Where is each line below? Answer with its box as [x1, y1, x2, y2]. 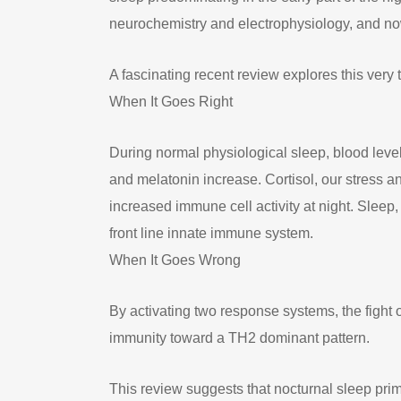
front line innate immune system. [109, 226, 313, 241]
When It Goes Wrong [109, 252, 241, 268]
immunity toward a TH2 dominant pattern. [109, 330, 370, 346]
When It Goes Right [109, 94, 233, 109]
